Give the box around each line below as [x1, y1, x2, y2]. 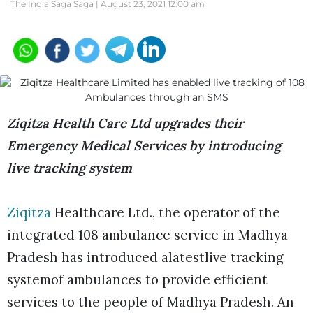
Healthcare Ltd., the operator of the [51, 204, 280, 221]
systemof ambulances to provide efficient [7, 271, 268, 288]
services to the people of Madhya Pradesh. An [7, 293, 294, 310]
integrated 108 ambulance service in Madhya [7, 226, 288, 243]
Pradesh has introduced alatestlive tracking [7, 249, 284, 265]
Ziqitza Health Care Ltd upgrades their [7, 115, 244, 131]
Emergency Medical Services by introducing [7, 137, 281, 154]
